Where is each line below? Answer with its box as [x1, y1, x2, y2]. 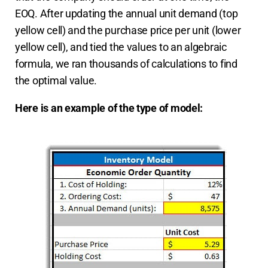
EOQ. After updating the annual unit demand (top [15, 7, 238, 20]
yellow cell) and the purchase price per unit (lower [15, 23, 241, 36]
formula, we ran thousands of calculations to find [15, 57, 237, 70]
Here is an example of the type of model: [15, 101, 203, 114]
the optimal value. [15, 74, 102, 87]
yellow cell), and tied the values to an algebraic [15, 40, 227, 53]
